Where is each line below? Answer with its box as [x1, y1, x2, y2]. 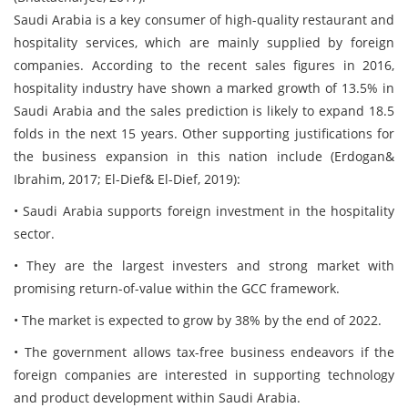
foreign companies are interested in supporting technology [14, 366, 394, 383]
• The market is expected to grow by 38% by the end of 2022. [14, 311, 382, 329]
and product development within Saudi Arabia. [14, 389, 301, 406]
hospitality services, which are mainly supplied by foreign [14, 34, 394, 51]
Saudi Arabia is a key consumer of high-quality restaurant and [14, 11, 394, 28]
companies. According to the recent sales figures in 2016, [14, 56, 394, 74]
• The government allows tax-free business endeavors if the [14, 343, 394, 361]
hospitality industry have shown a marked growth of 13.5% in [14, 79, 394, 97]
